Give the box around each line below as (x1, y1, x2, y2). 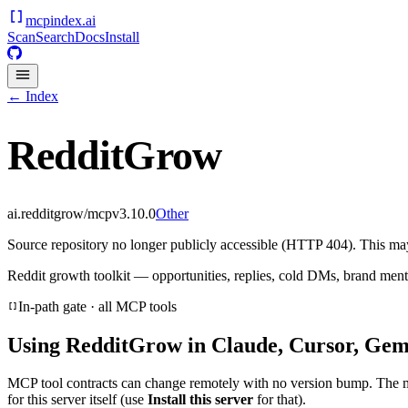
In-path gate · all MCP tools (18, 298, 177, 314)
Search (36, 29, 75, 45)
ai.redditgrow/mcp (7, 205, 112, 221)
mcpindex (25, 13, 82, 28)
